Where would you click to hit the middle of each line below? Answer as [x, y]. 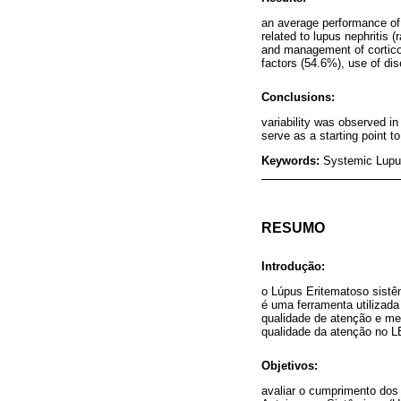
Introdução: [293, 266]
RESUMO [293, 227]
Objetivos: [290, 366]
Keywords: [292, 161]
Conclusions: [298, 98]
